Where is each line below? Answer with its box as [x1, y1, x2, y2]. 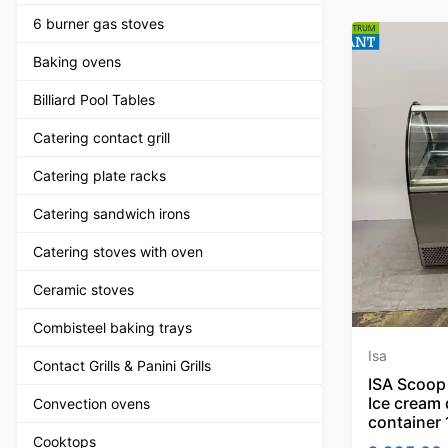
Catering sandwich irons [33, 204, 190, 222]
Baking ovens [33, 52, 121, 70]
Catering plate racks [33, 166, 166, 184]
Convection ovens [33, 394, 150, 412]
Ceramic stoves [33, 280, 134, 298]
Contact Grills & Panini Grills [33, 356, 211, 374]
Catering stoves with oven [33, 242, 203, 260]
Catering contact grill [33, 128, 170, 146]
